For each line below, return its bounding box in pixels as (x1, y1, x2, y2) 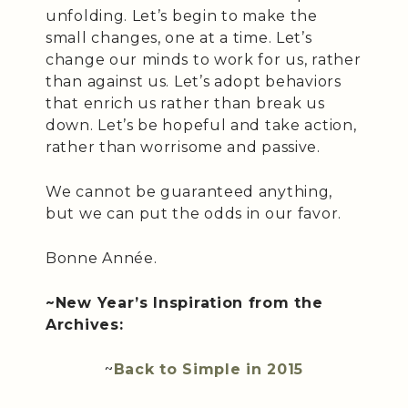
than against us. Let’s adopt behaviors (46, 73, 342, 91)
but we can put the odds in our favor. (46, 205, 342, 223)
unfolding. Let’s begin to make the (46, 7, 318, 25)
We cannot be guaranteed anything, (46, 183, 333, 201)
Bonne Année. (46, 250, 158, 268)
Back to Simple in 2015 (113, 361, 304, 379)
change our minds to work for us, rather (46, 51, 362, 69)
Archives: (46, 316, 124, 334)
